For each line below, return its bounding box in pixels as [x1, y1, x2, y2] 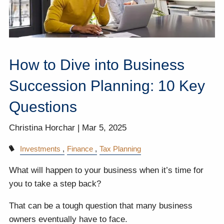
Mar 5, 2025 [82, 123, 127, 133]
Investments [20, 144, 61, 153]
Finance [67, 144, 93, 153]
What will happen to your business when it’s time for [9, 165, 204, 175]
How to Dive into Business [9, 56, 185, 73]
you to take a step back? [9, 179, 101, 189]
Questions [9, 98, 77, 115]
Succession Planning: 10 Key [9, 77, 205, 94]
